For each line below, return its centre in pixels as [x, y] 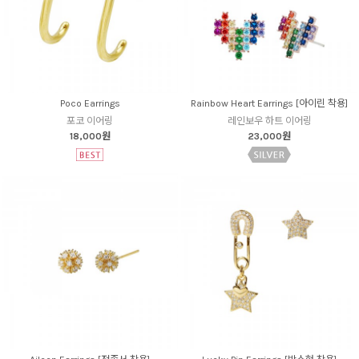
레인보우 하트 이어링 [269, 121]
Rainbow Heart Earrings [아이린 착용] [269, 104]
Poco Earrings [90, 104]
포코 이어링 [90, 121]
